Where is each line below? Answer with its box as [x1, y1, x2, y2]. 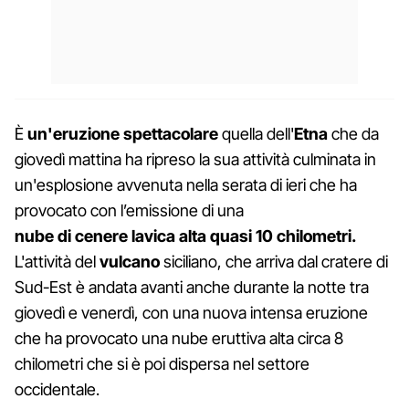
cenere [75, 225, 128, 246]
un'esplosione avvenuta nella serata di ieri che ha [15, 174, 357, 194]
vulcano [100, 251, 163, 271]
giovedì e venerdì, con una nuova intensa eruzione [15, 302, 368, 322]
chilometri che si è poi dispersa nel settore [15, 353, 309, 373]
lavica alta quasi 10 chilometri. [131, 225, 355, 246]
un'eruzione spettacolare [27, 123, 218, 143]
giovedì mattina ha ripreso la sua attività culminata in [15, 149, 376, 169]
